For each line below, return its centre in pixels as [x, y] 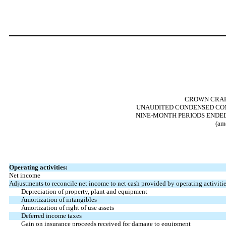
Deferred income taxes [51, 216]
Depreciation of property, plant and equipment [84, 192]
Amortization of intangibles [59, 200]
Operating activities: [38, 167]
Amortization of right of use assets [67, 208]
